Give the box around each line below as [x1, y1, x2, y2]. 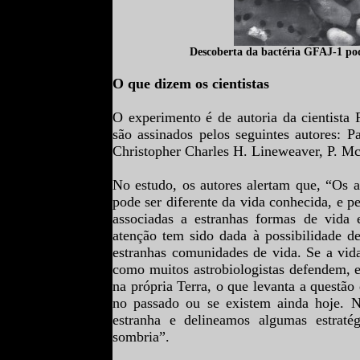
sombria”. [112, 329, 170, 345]
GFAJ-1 [304, 46, 346, 58]
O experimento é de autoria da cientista [112, 109, 355, 125]
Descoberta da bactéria [190, 46, 304, 58]
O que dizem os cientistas [112, 76, 269, 92]
